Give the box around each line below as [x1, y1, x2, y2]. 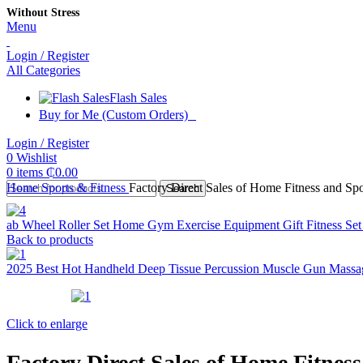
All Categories [6, 63, 80, 78]
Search [166, 182, 199, 195]
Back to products [6, 233, 93, 247]
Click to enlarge [6, 317, 88, 331]
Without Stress [6, 6, 79, 19]
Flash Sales [109, 91, 167, 105]
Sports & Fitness [41, 181, 129, 195]
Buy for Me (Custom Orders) [39, 108, 196, 122]
